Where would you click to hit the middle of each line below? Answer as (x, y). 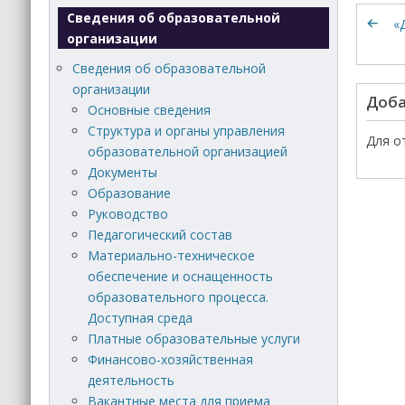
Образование (130, 193)
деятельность (132, 380)
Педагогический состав (160, 234)
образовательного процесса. (179, 297)
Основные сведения (150, 109)
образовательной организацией (188, 151)
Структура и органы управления (187, 130)
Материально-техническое (172, 255)
